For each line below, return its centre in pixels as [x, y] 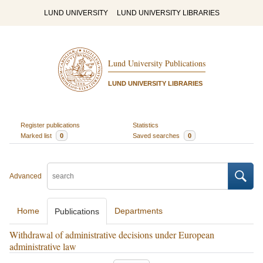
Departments [139, 211]
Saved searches [157, 135]
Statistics [146, 125]
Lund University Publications [156, 63]
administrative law [43, 246]
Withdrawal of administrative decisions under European [112, 235]
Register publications [50, 125]
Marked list [37, 135]
